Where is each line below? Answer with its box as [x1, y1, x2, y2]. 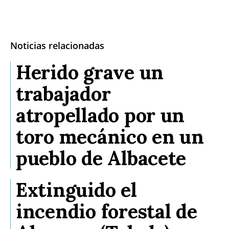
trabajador [16, 81, 111, 106]
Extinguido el [16, 177, 137, 202]
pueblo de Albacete [16, 145, 187, 170]
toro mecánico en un [16, 124, 204, 149]
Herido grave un [16, 59, 164, 84]
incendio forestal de [16, 198, 197, 223]
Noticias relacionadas [10, 39, 104, 52]
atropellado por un [16, 102, 185, 127]
